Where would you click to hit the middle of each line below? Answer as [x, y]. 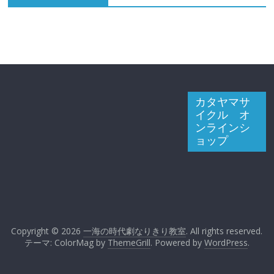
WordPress [226, 243]
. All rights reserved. [224, 231]
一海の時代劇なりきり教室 [135, 231]
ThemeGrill [129, 243]
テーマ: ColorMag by [66, 243]
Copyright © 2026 [47, 231]
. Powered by [177, 243]
